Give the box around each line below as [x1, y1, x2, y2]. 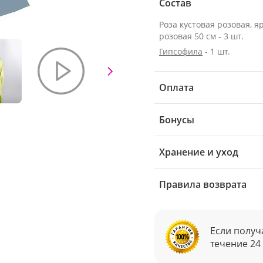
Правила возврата [159, 178, 247, 191]
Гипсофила [159, 46, 203, 57]
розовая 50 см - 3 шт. [159, 31, 244, 42]
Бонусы [159, 113, 194, 126]
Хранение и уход [159, 146, 238, 159]
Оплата [159, 81, 194, 94]
